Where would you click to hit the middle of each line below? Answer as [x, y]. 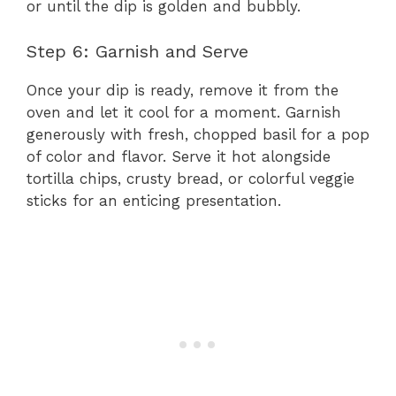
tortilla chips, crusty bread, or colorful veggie [190, 178]
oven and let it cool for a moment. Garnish [184, 112]
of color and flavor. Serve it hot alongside [179, 156]
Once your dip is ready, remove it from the [183, 90]
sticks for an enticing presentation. [154, 200]
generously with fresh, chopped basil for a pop [198, 134]
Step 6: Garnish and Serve [137, 51]
